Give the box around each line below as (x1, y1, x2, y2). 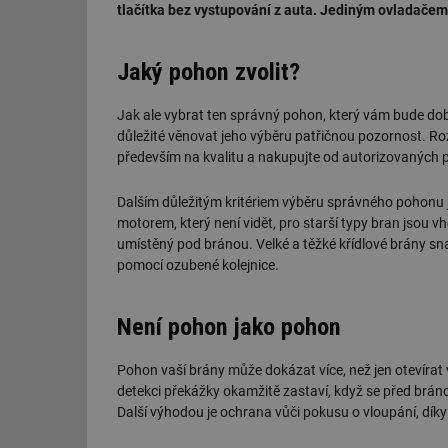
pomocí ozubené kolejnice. (117, 256, 279, 273)
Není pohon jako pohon (117, 312, 341, 342)
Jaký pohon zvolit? (117, 57, 300, 87)
